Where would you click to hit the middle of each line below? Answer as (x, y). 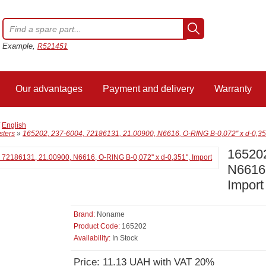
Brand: (84, 214)
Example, (20, 46)
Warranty (233, 89)
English (14, 125)
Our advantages (49, 89)
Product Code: (97, 226)
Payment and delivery (148, 89)
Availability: (92, 238)
